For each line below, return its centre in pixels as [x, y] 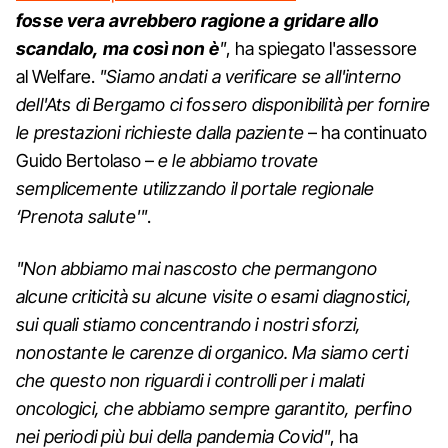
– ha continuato [366, 132]
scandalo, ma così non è [118, 48]
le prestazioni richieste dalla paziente [160, 132]
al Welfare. [57, 76]
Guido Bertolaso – [87, 160]
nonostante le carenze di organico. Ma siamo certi [212, 352]
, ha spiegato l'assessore [322, 48]
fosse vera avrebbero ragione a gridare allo [197, 20]
